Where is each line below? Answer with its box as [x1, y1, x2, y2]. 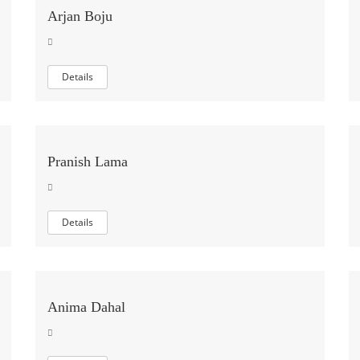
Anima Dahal [47, 299, 125, 315]
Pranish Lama [47, 153, 128, 170]
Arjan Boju [47, 8, 112, 24]
